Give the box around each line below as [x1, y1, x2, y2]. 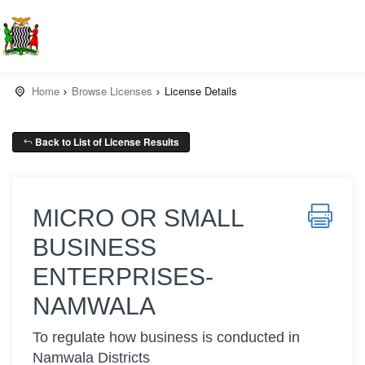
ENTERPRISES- [33, 263, 213, 290]
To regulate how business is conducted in [33, 329, 300, 345]
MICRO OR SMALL [33, 204, 244, 231]
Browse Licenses [72, 83, 152, 99]
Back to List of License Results [33, 134, 179, 149]
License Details [165, 83, 237, 99]
